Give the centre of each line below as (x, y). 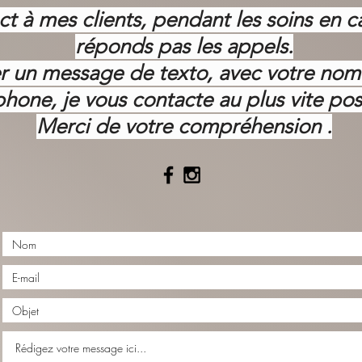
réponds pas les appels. (184, 46)
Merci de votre (107, 126)
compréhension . (255, 126)
